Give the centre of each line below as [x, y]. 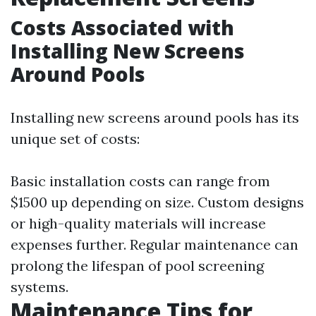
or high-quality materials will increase [138, 223]
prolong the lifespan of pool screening [137, 266]
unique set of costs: [75, 139]
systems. [39, 287]
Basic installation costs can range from [140, 181]
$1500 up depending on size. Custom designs [157, 202]
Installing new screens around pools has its [155, 117]
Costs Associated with [122, 28]
